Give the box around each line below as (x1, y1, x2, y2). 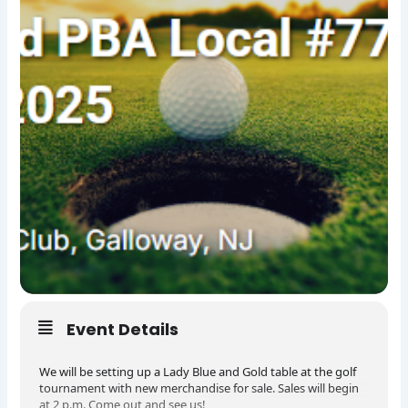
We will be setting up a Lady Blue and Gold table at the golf (39, 363, 357, 381)
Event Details (66, 318, 179, 342)
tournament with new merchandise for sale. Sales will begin (39, 380, 360, 397)
